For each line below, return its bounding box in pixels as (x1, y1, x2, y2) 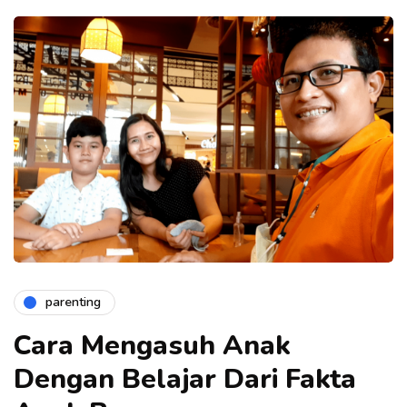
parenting (45, 293, 101, 312)
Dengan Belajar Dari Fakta (14, 360, 356, 398)
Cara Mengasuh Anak (14, 326, 291, 364)
